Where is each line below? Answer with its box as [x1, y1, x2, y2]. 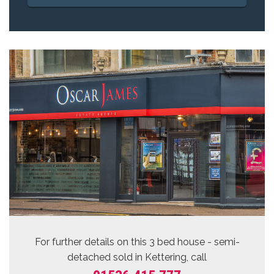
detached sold [67, 251, 133, 263]
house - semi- [177, 235, 240, 248]
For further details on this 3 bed [34, 235, 177, 248]
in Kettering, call [133, 251, 207, 263]
